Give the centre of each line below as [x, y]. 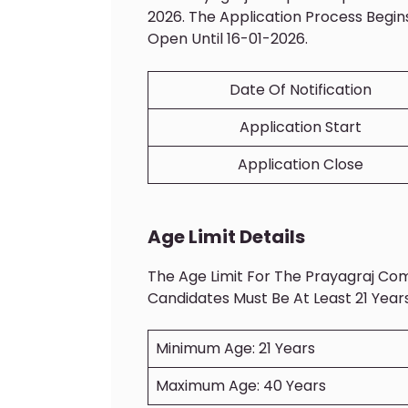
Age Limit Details [228, 236]
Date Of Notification [300, 89]
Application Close [300, 164]
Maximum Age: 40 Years [241, 386]
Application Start [300, 127]
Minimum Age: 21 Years [235, 349]
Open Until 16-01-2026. [228, 39]
